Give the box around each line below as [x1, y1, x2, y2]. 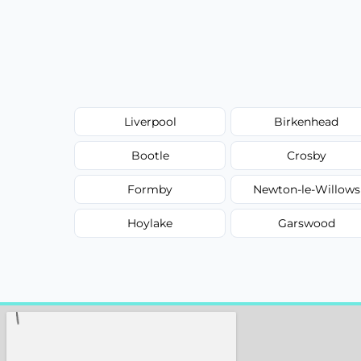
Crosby [286, 147, 326, 163]
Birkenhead [274, 114, 339, 129]
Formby [127, 181, 173, 197]
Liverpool [123, 114, 176, 129]
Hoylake [127, 215, 173, 230]
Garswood [277, 215, 335, 230]
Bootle [131, 147, 169, 163]
